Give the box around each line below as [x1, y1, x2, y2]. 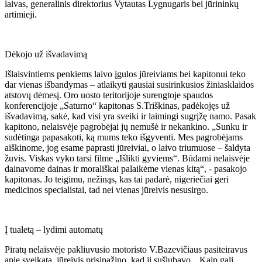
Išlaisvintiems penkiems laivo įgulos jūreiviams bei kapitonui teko [5, 68, 246, 79]
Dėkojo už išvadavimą [5, 49, 87, 59]
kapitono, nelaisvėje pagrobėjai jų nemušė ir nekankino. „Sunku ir [5, 121, 247, 132]
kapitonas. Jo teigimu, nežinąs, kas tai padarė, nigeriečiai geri [5, 174, 229, 184]
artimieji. [5, 9, 37, 19]
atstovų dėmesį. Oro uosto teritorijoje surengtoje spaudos [5, 89, 213, 100]
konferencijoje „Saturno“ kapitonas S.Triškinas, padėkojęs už [5, 100, 230, 111]
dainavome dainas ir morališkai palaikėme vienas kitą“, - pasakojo [5, 163, 247, 174]
